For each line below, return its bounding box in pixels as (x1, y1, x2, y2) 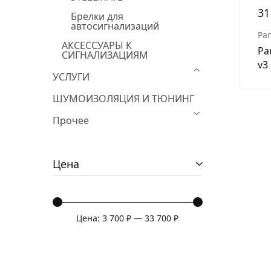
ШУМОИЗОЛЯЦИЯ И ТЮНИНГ (53, 92, 194, 105)
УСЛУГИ (53, 70, 90, 83)
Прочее (53, 114, 89, 127)
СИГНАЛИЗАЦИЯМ (62, 48, 148, 62)
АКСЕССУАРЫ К (62, 39, 132, 52)
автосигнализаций (71, 19, 159, 33)
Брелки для (71, 10, 123, 23)
